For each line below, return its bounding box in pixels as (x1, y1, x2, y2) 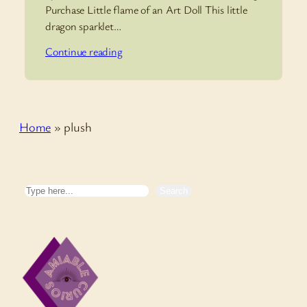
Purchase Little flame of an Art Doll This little (45, 2, 247, 18)
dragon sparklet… (45, 19, 121, 34)
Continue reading (45, 43, 123, 59)
